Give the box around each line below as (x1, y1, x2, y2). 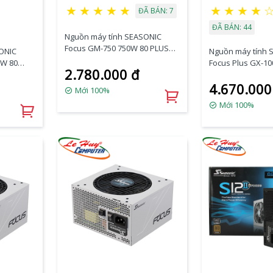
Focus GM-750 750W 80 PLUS (64, 43, 169, 54)
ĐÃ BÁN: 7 (138, 5, 174, 16)
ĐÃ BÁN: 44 (212, 22, 252, 32)
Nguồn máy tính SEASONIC (64, 31, 161, 42)
